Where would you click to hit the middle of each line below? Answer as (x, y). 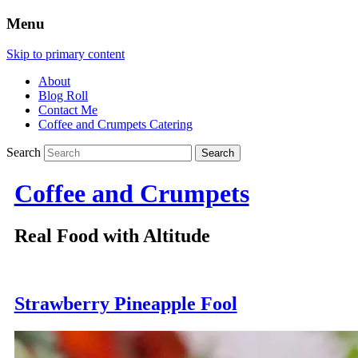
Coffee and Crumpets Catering (115, 125)
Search (24, 153)
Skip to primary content (66, 54)
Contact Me (68, 110)
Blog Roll (63, 96)
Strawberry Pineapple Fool (125, 304)
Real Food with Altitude (112, 236)
